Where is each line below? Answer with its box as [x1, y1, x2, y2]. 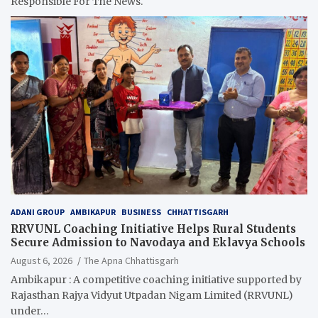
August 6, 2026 [11, 253, 72, 267]
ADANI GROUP [11, 206, 65, 217]
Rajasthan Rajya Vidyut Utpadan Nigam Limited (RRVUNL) [11, 288, 293, 302]
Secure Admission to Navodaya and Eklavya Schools [11, 235, 305, 249]
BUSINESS [121, 206, 161, 217]
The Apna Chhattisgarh [84, 253, 179, 267]
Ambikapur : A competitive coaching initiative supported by [11, 273, 302, 286]
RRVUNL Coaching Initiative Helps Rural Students [11, 221, 296, 236]
